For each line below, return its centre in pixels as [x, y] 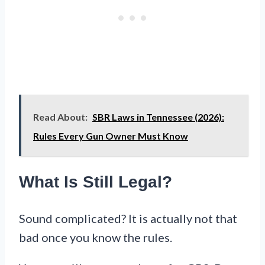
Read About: [60, 117]
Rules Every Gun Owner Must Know [111, 136]
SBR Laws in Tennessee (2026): [158, 117]
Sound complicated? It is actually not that [128, 218]
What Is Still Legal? [96, 182]
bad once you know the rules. [96, 237]
